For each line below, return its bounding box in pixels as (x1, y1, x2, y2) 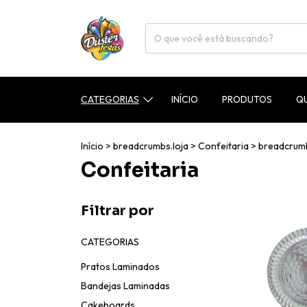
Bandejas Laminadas (81, 279, 170, 292)
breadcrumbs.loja (113, 139, 188, 152)
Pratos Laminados (81, 260, 160, 273)
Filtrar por (81, 201, 154, 219)
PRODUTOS (221, 93, 272, 106)
